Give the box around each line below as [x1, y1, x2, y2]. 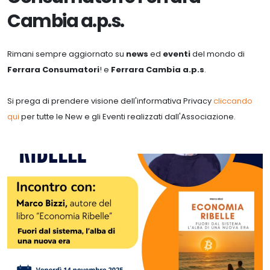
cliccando [213, 95, 253, 107]
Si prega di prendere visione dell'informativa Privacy [7, 95, 213, 107]
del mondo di [190, 48, 245, 60]
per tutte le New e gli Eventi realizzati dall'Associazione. [21, 110, 236, 122]
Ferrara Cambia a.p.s [111, 63, 204, 75]
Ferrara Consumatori [7, 63, 99, 75]
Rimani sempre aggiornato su [7, 48, 126, 60]
